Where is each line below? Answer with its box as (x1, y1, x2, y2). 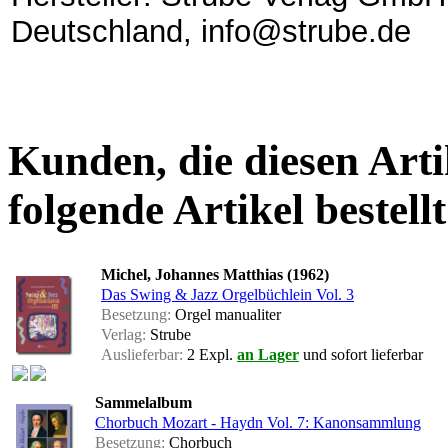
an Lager (237, 346, 299, 364)
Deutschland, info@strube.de (11, 13, 411, 49)
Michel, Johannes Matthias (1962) (101, 266, 329, 284)
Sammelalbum (95, 394, 192, 412)
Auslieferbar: (101, 346, 183, 364)
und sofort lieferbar (299, 346, 423, 364)
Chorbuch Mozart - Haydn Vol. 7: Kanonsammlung (95, 414, 421, 432)
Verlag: (101, 326, 146, 344)
